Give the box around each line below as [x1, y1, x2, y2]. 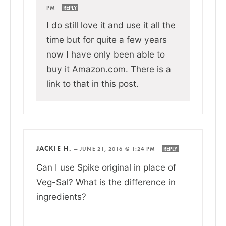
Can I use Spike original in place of [36, 161, 176, 173]
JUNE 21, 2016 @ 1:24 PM [80, 145, 158, 152]
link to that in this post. [46, 78, 139, 89]
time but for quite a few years [46, 34, 167, 45]
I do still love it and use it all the [46, 19, 176, 30]
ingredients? [36, 191, 86, 202]
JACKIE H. [36, 143, 72, 153]
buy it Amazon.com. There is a [46, 63, 171, 74]
